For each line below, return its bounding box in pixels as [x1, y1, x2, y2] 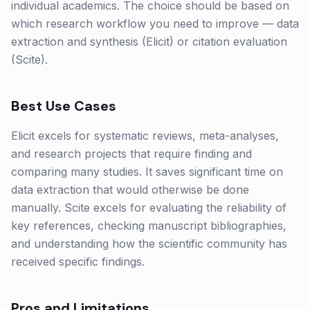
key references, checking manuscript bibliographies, [11, 219, 286, 232]
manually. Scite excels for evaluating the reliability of [11, 201, 286, 215]
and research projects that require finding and [11, 147, 252, 161]
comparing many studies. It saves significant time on [11, 165, 283, 179]
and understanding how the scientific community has [11, 237, 287, 250]
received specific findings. [11, 255, 145, 268]
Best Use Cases [11, 97, 116, 115]
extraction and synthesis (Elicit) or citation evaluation [11, 35, 287, 48]
